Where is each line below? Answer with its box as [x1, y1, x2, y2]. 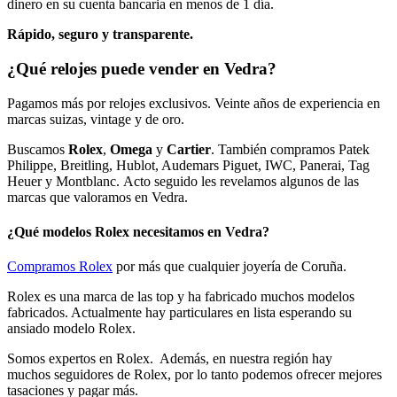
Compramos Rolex [7, 259, 113, 275]
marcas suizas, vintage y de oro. [7, 111, 184, 127]
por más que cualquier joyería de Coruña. [113, 259, 346, 275]
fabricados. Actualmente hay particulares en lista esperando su [7, 305, 352, 321]
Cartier [167, 141, 211, 157]
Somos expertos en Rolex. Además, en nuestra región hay [7, 351, 332, 367]
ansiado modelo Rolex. [7, 321, 136, 337]
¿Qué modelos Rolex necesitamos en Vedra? [7, 223, 269, 239]
